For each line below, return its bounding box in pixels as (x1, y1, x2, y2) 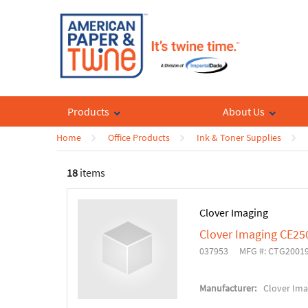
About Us (223, 104, 265, 119)
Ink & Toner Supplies (197, 131, 281, 144)
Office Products (108, 131, 170, 144)
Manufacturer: (199, 282, 256, 295)
